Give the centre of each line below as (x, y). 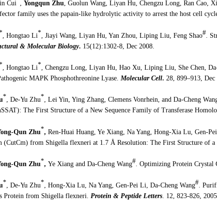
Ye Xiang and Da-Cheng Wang (90, 164)
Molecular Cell (141, 78)
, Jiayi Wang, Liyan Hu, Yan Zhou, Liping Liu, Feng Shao (122, 35)
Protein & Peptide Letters (126, 196)
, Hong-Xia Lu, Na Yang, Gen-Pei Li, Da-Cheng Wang (119, 186)
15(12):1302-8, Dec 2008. (117, 46)
